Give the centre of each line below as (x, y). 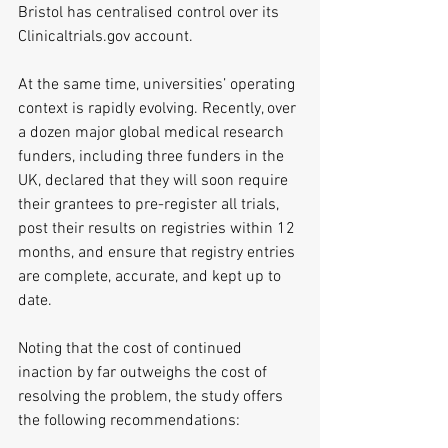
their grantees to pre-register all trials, (150, 205)
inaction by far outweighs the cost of (144, 373)
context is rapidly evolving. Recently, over (159, 109)
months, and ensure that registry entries (158, 253)
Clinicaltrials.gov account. (105, 37)
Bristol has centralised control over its (150, 13)
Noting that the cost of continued (132, 349)
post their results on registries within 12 (158, 229)
